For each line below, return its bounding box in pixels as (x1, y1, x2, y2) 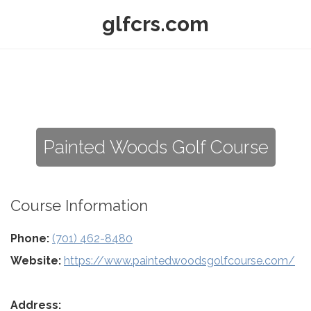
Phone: (10, 232, 49, 245)
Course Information (10, 196, 148, 215)
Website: (10, 254, 61, 267)
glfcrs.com (102, 12, 209, 36)
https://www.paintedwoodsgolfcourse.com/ (64, 254, 295, 267)
